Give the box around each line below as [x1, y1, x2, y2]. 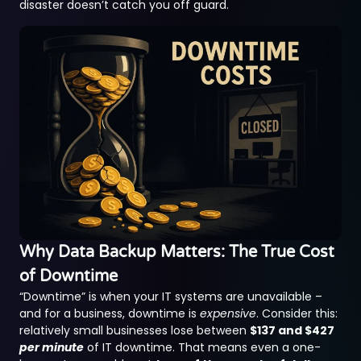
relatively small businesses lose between [19, 322, 251, 338]
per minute [19, 338, 85, 355]
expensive [200, 305, 257, 322]
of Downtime [19, 266, 118, 286]
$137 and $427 [250, 322, 335, 338]
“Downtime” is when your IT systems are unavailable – [19, 288, 323, 305]
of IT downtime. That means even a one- [84, 338, 322, 355]
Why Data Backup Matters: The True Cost [19, 242, 335, 262]
